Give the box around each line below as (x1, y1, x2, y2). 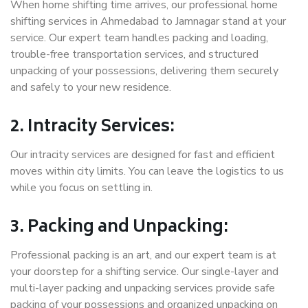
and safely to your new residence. (10, 80, 171, 96)
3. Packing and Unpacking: (10, 213, 228, 243)
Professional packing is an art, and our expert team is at (10, 247, 276, 263)
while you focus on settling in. (10, 180, 153, 196)
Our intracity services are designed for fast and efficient (10, 147, 275, 163)
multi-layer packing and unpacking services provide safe (10, 280, 275, 296)
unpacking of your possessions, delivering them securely (10, 63, 278, 79)
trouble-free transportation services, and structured (10, 47, 258, 63)
